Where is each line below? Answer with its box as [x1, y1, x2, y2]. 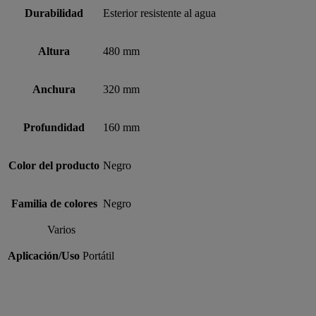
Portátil [83, 249, 114, 262]
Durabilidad [25, 6, 83, 19]
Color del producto [8, 159, 99, 171]
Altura [38, 44, 70, 57]
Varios [47, 223, 75, 236]
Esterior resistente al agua [103, 6, 216, 19]
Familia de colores [11, 197, 97, 209]
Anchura [32, 83, 75, 95]
